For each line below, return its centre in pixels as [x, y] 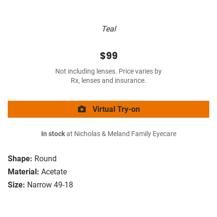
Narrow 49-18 [50, 185]
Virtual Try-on [115, 109]
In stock [53, 134]
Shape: [20, 159]
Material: [23, 172]
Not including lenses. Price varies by [108, 72]
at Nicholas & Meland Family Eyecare [120, 134]
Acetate [54, 172]
